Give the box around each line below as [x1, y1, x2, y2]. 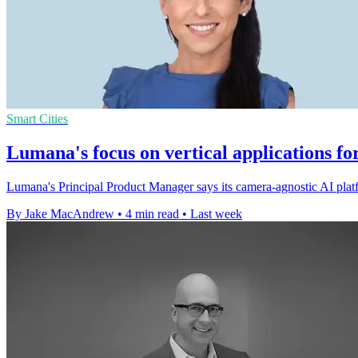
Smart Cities [6, 112, 68, 126]
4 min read [125, 207, 179, 221]
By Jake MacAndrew [6, 207, 114, 221]
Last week [190, 207, 242, 221]
